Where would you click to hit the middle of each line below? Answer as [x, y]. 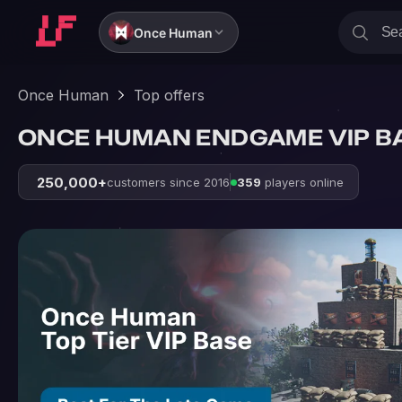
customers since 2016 [168, 182]
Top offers [169, 95]
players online [302, 182]
